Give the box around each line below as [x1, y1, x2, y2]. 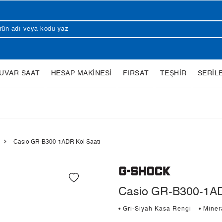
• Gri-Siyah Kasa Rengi [118, 206, 191, 212]
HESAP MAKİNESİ [51, 70, 112, 77]
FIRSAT [122, 70, 149, 77]
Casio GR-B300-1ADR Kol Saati [13, 139, 100, 145]
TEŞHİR [160, 70, 187, 77]
